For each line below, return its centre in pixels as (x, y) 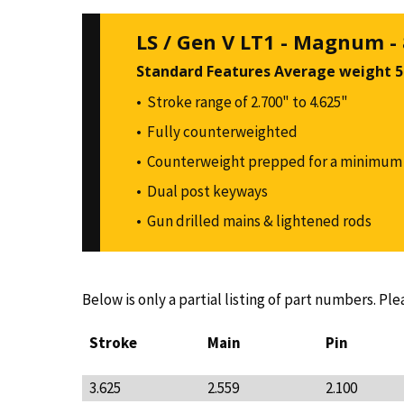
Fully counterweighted (222, 131)
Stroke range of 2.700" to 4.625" (247, 101)
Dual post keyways (207, 191)
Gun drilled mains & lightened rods (259, 220)
